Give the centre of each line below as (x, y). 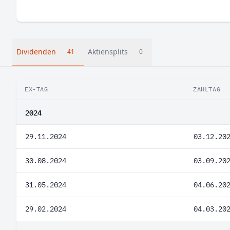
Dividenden (36, 52)
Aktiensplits (108, 52)
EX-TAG (36, 89)
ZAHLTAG (207, 89)
